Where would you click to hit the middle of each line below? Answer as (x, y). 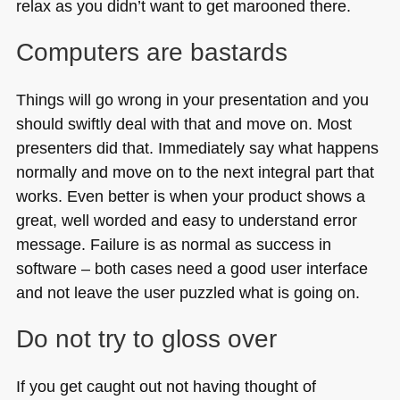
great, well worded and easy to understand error (186, 221)
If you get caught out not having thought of (166, 387)
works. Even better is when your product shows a (190, 196)
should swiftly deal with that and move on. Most (183, 124)
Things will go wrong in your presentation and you (192, 100)
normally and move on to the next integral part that (195, 172)
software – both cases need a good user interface (192, 269)
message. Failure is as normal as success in (173, 245)
